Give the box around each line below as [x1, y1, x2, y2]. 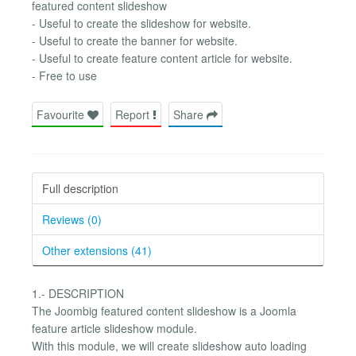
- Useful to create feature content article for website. [32, 49, 292, 66]
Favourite [37, 106, 87, 122]
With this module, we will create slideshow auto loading [32, 337, 307, 354]
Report [115, 106, 153, 122]
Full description [42, 180, 118, 196]
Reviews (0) [42, 211, 102, 227]
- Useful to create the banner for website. [32, 32, 238, 48]
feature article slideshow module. [32, 319, 197, 336]
